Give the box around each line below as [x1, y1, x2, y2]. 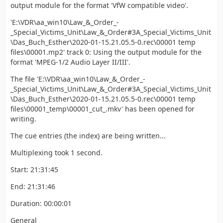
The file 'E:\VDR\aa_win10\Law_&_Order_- [10, 74, 145, 84]
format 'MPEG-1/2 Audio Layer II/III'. [10, 57, 130, 67]
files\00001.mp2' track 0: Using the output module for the [10, 47, 202, 57]
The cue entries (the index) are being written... [10, 131, 166, 140]
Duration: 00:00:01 [10, 199, 72, 208]
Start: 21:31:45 [10, 165, 58, 174]
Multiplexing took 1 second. [10, 148, 103, 157]
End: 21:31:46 [10, 182, 55, 191]
